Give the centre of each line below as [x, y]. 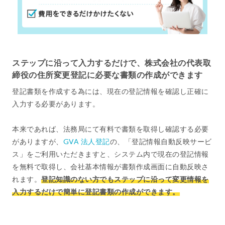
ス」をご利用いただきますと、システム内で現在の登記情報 [110, 154]
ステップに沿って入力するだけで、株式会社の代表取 [111, 63]
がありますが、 [38, 142]
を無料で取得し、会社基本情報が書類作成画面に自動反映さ [110, 167]
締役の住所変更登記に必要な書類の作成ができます [107, 75]
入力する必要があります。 [56, 104]
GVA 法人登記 [86, 142]
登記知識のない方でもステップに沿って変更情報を [125, 179]
